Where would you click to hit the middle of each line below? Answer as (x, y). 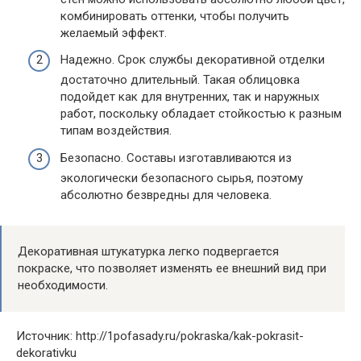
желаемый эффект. (114, 33)
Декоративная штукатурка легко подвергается (148, 251)
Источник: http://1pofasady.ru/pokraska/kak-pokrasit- (160, 336)
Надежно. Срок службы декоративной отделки (193, 60)
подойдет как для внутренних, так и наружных (190, 97)
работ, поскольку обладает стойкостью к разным (201, 114)
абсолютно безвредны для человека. (166, 195)
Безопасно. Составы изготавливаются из (176, 158)
